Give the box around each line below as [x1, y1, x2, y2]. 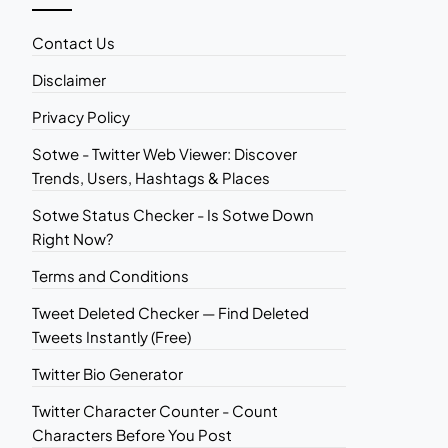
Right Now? [31, 229, 113, 248]
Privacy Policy [31, 107, 130, 126]
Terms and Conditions [31, 266, 189, 285]
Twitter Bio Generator [31, 364, 183, 383]
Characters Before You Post [31, 425, 232, 444]
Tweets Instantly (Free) [31, 327, 191, 346]
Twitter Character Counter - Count [31, 401, 278, 420]
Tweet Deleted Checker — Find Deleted [31, 303, 309, 322]
